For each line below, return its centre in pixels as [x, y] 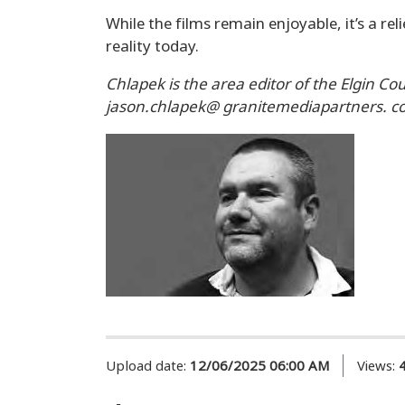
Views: [376, 366]
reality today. [152, 47]
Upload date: [146, 366]
